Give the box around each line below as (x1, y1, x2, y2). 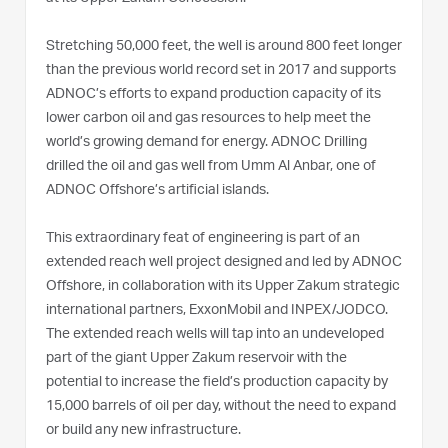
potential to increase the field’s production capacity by (46, 375, 388, 390)
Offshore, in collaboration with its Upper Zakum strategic (46, 279, 400, 294)
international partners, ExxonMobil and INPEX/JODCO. (46, 303, 388, 318)
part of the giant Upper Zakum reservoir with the (46, 351, 347, 366)
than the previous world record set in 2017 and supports (46, 63, 396, 78)
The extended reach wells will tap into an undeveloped (46, 327, 384, 342)
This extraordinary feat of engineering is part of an (46, 231, 360, 246)
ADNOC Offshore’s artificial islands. (46, 183, 272, 198)
